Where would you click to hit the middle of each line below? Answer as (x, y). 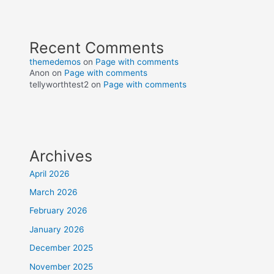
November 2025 (61, 266)
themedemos (55, 61)
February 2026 (59, 211)
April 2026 (50, 173)
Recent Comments (97, 47)
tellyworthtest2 (59, 84)
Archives (61, 156)
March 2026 (54, 192)
